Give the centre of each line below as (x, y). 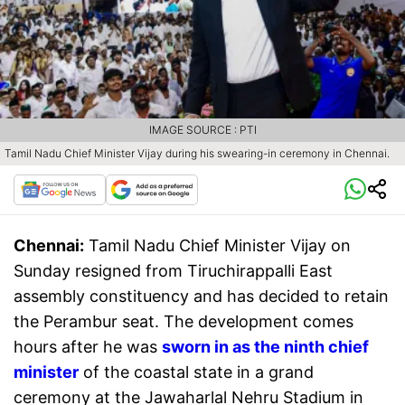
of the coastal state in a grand (196, 372)
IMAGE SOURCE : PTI (202, 130)
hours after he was (88, 347)
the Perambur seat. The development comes (184, 322)
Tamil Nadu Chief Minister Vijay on (220, 246)
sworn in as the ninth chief (265, 347)
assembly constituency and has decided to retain (201, 297)
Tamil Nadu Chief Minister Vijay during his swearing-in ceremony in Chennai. (197, 154)
